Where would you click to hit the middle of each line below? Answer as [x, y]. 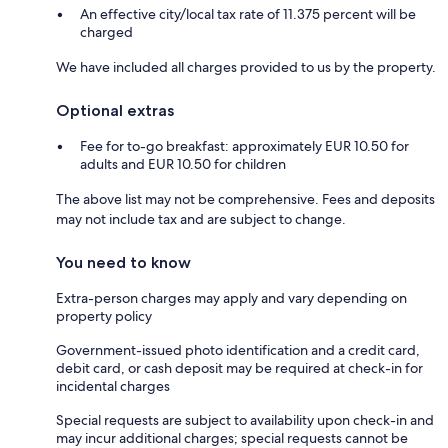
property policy [104, 316]
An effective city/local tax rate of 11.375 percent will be [248, 14]
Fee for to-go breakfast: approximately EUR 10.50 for [244, 146]
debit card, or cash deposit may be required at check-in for [239, 368]
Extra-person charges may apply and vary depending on [231, 298]
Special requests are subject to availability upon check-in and [245, 420]
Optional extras [115, 111]
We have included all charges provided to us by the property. [246, 67]
